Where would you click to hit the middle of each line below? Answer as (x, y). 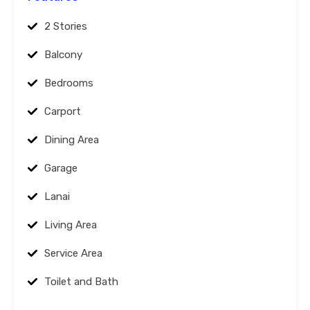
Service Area (73, 254)
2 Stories (66, 27)
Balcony (63, 55)
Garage (61, 168)
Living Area (71, 225)
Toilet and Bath (81, 282)
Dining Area (72, 140)
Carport (63, 112)
